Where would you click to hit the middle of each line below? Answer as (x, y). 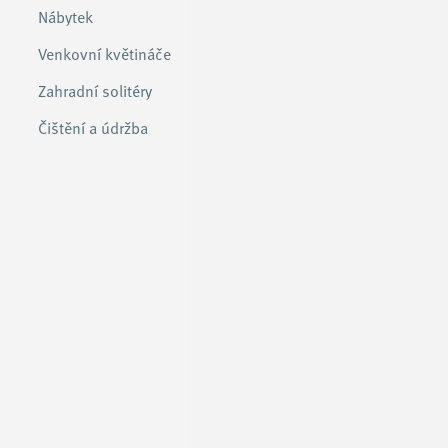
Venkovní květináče (104, 53)
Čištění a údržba (93, 127)
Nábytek (65, 16)
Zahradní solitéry (95, 90)
